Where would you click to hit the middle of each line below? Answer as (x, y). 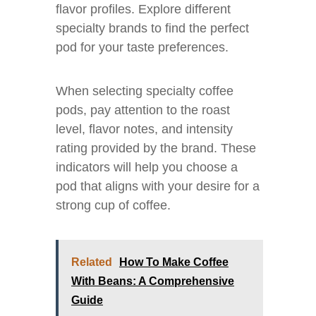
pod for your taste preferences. (142, 47)
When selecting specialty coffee (145, 91)
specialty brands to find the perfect (152, 28)
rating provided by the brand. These (156, 148)
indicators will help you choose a (147, 167)
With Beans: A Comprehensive (153, 281)
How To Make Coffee (174, 262)
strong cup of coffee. (113, 205)
